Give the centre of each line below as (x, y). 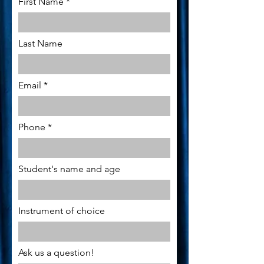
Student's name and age (69, 169)
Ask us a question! (56, 253)
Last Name (40, 43)
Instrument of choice (62, 211)
